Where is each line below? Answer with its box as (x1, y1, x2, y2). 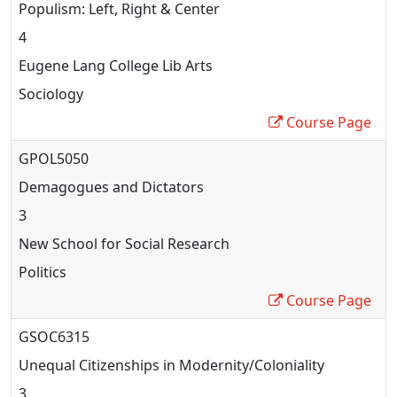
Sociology (19, 83, 83, 104)
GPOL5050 (19, 148, 89, 168)
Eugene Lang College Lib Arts (19, 55, 213, 75)
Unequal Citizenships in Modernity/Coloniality (19, 354, 324, 375)
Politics (19, 261, 66, 282)
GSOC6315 (19, 326, 90, 346)
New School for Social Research (19, 233, 230, 253)
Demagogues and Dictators (19, 176, 204, 197)
